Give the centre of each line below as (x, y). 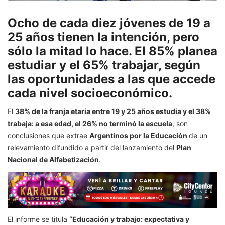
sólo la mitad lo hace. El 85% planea (113, 51)
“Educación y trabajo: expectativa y (129, 219)
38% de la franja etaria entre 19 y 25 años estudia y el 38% (113, 111)
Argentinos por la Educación (139, 136)
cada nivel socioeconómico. (90, 93)
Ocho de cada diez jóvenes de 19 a (109, 23)
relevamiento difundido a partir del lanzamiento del (92, 148)
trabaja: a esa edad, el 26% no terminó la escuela (90, 124)
